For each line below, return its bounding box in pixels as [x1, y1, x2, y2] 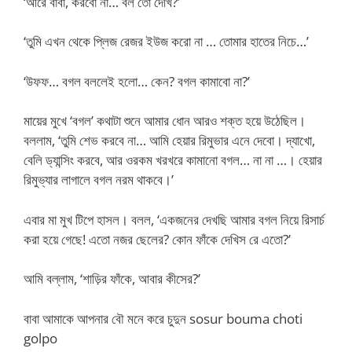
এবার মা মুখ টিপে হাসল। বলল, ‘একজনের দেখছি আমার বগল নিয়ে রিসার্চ [24, 210, 324, 229]
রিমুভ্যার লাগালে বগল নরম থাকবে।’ [24, 170, 174, 189]
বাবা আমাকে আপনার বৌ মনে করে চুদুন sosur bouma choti [24, 309, 302, 328]
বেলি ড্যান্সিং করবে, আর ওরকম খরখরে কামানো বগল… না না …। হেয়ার [24, 151, 322, 169]
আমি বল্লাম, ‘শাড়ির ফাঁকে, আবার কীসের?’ [24, 269, 200, 288]
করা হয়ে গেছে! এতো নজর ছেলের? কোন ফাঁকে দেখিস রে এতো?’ [24, 229, 291, 248]
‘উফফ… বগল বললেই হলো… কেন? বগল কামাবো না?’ [24, 71, 250, 90]
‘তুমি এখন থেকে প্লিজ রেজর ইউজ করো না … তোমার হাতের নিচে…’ [24, 32, 309, 50]
